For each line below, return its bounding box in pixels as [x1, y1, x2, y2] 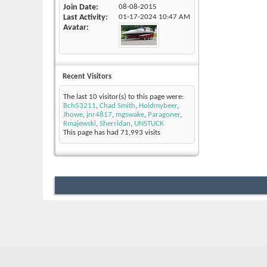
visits [143, 129, 160, 137]
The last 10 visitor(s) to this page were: [63, 93, 184, 101]
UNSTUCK [134, 120, 164, 128]
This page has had [63, 129, 120, 137]
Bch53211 [63, 102, 96, 110]
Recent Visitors [63, 73, 111, 81]
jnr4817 [86, 111, 112, 119]
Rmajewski [63, 120, 96, 128]
